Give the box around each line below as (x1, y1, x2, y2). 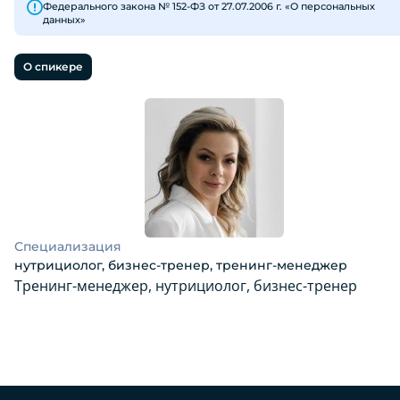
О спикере (23, 60, 83, 73)
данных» (43, 13, 86, 26)
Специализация (14, 238, 121, 254)
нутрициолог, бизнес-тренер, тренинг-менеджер (14, 257, 347, 273)
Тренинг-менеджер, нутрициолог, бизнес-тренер (14, 276, 357, 296)
